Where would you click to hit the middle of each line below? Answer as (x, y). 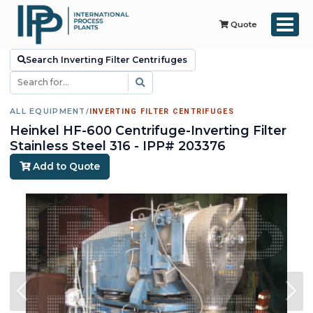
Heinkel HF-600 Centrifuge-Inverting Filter (148, 130)
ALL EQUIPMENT (48, 111)
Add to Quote (65, 167)
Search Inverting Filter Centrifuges (107, 60)
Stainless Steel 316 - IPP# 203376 (118, 145)
